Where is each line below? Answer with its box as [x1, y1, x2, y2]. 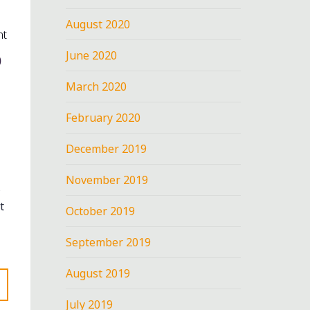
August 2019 [66, 265, 131, 281]
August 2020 [66, 16, 131, 32]
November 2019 [66, 172, 149, 188]
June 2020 [66, 47, 118, 63]
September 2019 [66, 234, 152, 250]
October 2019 [66, 203, 136, 219]
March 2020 [66, 78, 127, 94]
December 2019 [66, 140, 147, 156]
